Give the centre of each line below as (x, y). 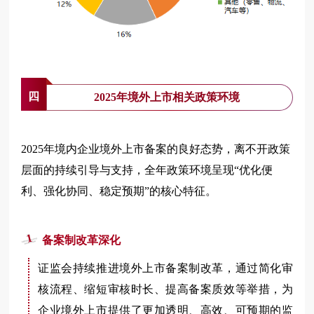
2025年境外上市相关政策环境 (167, 97)
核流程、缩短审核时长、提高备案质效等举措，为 (165, 289)
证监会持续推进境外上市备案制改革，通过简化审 (165, 268)
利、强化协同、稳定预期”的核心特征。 (119, 191)
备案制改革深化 (82, 240)
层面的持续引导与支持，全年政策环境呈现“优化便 (147, 170)
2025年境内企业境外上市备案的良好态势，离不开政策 (156, 149)
